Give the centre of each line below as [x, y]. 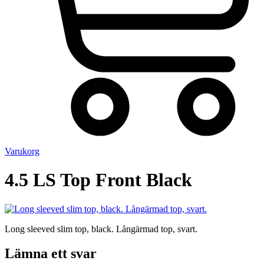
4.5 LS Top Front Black [98, 180]
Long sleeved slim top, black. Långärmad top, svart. [101, 229]
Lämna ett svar [51, 254]
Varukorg [22, 151]
